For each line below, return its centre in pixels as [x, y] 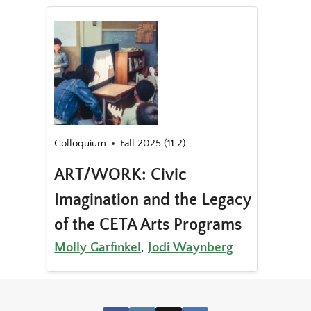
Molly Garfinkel [98, 248]
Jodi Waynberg [191, 248]
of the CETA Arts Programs [148, 225]
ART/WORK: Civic [121, 175]
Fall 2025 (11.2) [153, 144]
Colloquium [81, 144]
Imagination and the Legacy [153, 200]
